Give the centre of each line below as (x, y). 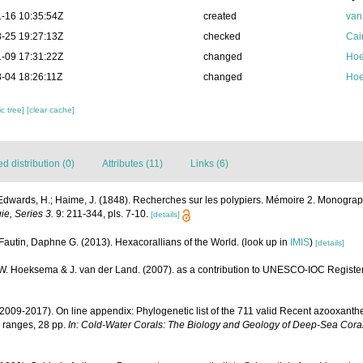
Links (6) (209, 164)
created (220, 17)
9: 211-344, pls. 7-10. (101, 214)
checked (222, 37)
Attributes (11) (132, 164)
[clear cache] (51, 110)
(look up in (266, 242)
